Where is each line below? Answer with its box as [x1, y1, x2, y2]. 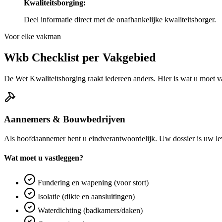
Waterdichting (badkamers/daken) [36, 206, 143, 215]
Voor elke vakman [4, 32, 61, 41]
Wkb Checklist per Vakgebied [4, 51, 156, 64]
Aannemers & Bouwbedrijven [4, 114, 125, 125]
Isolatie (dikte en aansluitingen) [36, 192, 135, 201]
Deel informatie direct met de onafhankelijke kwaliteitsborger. [24, 15, 216, 24]
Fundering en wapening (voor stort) [36, 178, 149, 187]
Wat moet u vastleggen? [4, 154, 83, 163]
